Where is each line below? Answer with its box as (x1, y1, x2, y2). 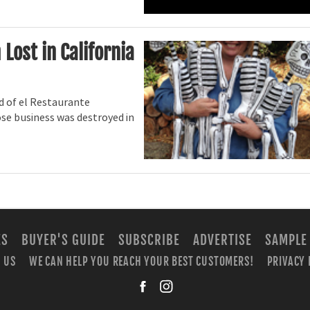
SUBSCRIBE (118, 231, 180, 248)
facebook (244, 276, 288, 291)
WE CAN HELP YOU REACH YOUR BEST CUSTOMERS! (28, 254, 254, 268)
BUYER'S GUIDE (21, 231, 106, 248)
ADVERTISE (193, 231, 252, 248)
